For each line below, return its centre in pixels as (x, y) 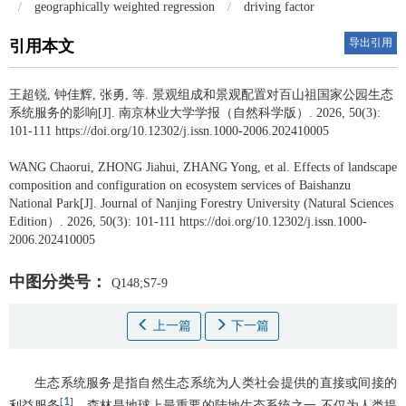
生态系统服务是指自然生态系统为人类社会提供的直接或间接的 (216, 382)
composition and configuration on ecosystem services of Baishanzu (180, 185)
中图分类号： (58, 281)
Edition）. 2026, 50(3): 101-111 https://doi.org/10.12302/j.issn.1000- (188, 221)
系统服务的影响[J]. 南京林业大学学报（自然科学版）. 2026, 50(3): (195, 112)
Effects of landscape (345, 167)
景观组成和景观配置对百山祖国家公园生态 (273, 94)
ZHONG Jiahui (137, 167)
